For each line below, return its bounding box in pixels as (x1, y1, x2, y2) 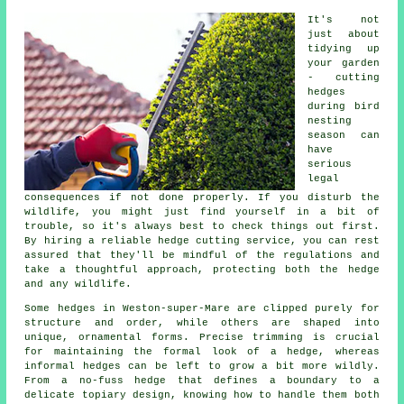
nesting (308, 115, 353, 127)
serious (308, 159, 353, 170)
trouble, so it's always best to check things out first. (24, 221, 380, 233)
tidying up (308, 43, 380, 55)
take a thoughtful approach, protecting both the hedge (24, 264, 380, 276)
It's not (308, 14, 380, 26)
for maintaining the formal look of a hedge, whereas (24, 346, 380, 358)
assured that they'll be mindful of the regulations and (24, 250, 380, 262)
